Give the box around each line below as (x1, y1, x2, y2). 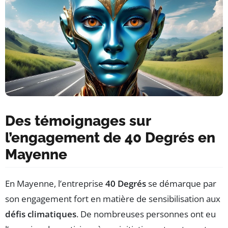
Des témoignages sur (5, 112, 151, 129)
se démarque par (146, 177, 216, 189)
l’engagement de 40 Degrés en (5, 129, 215, 146)
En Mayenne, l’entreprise (5, 177, 105, 189)
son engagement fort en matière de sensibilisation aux (5, 192, 220, 205)
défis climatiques (5, 208, 76, 220)
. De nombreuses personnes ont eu (76, 208, 216, 220)
